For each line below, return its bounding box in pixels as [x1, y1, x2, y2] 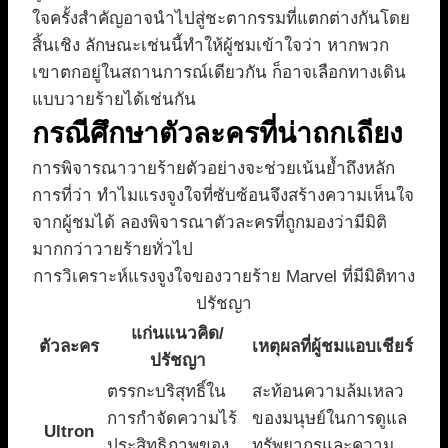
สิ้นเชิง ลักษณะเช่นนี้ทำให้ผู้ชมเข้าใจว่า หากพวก [32, 36, 389, 56]
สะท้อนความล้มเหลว [252, 382, 404, 402]
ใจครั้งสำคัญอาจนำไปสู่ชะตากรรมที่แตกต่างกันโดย [32, 9, 410, 29]
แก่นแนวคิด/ [131, 324, 224, 344]
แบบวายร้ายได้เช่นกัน [32, 90, 196, 110]
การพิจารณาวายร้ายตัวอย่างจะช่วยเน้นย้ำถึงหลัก [32, 159, 395, 179]
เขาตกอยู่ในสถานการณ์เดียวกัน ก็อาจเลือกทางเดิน [32, 63, 406, 83]
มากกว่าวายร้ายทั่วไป [32, 240, 193, 260]
